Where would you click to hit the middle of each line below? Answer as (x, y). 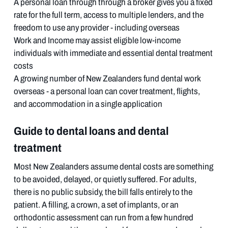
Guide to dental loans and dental (91, 131)
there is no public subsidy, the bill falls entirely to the (103, 192)
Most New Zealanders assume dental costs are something (113, 166)
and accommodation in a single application (88, 104)
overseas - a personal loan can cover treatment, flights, (107, 91)
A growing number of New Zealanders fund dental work (107, 78)
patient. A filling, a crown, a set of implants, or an (96, 205)
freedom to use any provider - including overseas (96, 27)
